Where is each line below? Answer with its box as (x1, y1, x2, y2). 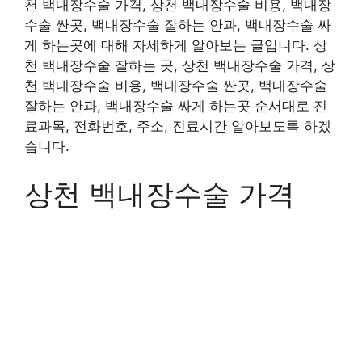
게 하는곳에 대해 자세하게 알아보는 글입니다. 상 (24, 36, 327, 53)
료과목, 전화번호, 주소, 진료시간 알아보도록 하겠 (24, 117, 331, 134)
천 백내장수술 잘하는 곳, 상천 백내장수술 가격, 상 (24, 57, 335, 74)
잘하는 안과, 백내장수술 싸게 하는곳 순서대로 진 (24, 97, 327, 114)
